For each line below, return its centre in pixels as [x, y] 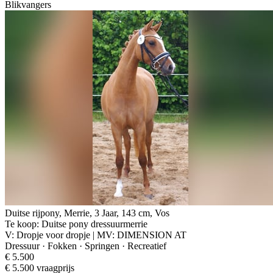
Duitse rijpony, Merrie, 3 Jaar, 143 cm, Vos [87, 213]
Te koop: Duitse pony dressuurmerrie [76, 224]
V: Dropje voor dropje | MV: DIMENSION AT [96, 235]
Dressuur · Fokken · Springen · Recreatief [86, 246]
